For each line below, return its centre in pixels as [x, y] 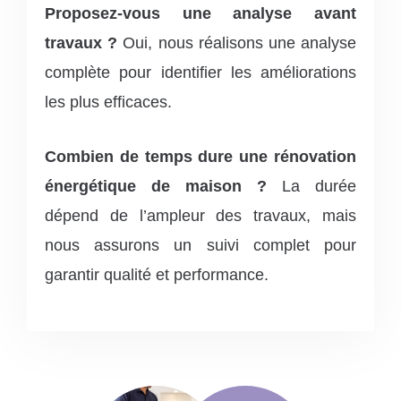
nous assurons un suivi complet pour [200, 245]
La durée [311, 186]
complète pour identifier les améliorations [200, 72]
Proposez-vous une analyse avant [200, 13]
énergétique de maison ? [156, 186]
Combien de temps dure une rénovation [200, 156]
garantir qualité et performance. [157, 274]
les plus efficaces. [108, 102]
